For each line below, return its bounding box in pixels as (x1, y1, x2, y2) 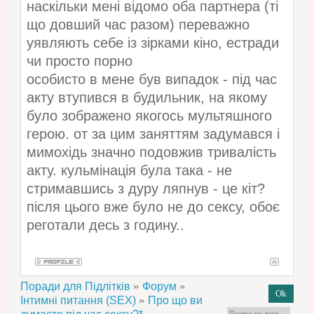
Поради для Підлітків (20, 280, 130, 293)
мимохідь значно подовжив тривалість (26, 144, 276, 161)
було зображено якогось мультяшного (26, 108, 272, 124)
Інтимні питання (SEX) (20, 294, 136, 307)
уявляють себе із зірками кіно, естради (26, 35, 279, 51)
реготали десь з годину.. (26, 217, 184, 233)
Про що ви (147, 294, 203, 307)
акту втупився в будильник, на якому (26, 90, 267, 106)
